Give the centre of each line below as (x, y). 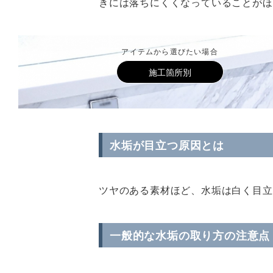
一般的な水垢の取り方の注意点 (190, 235)
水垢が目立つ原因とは (167, 145)
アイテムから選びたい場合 (170, 51)
